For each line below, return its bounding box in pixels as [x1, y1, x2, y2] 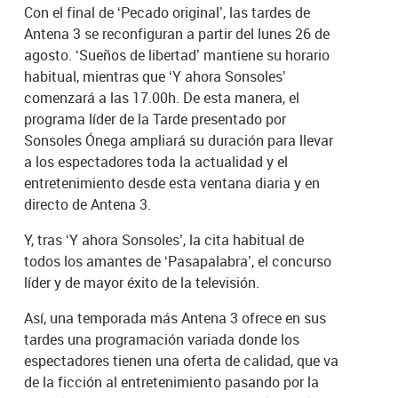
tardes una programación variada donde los [24, 330, 300, 350]
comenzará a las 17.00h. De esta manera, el [24, 88, 300, 108]
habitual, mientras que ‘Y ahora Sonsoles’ [24, 67, 287, 87]
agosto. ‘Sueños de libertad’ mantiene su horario [24, 45, 330, 66]
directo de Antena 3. [24, 195, 152, 215]
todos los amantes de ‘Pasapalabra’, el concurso [24, 251, 332, 272]
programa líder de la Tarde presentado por [24, 109, 287, 130]
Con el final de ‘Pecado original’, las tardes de [24, 3, 311, 23]
